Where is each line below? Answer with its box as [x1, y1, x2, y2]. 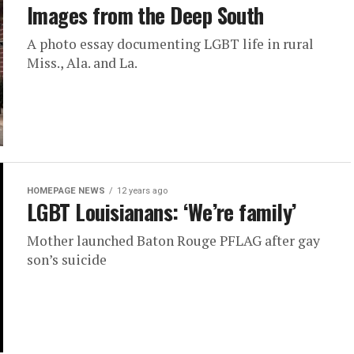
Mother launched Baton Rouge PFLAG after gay [27, 232, 320, 250]
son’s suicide [27, 250, 107, 269]
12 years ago [117, 186, 168, 196]
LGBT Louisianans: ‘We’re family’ [27, 196, 296, 228]
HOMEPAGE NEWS [27, 186, 105, 196]
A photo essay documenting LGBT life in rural [27, 35, 314, 53]
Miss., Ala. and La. [27, 54, 137, 72]
